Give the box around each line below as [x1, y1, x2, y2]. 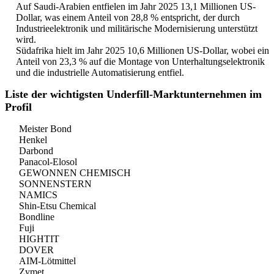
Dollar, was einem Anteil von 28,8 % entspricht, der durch [16, 12, 240, 23]
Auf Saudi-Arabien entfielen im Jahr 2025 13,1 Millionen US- [16, 1, 256, 12]
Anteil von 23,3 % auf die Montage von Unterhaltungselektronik [16, 56, 265, 67]
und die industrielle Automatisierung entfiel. [16, 67, 184, 78]
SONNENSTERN [19, 179, 92, 190]
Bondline [19, 212, 54, 223]
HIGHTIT [19, 234, 59, 245]
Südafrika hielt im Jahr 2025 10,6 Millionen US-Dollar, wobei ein [16, 45, 269, 56]
